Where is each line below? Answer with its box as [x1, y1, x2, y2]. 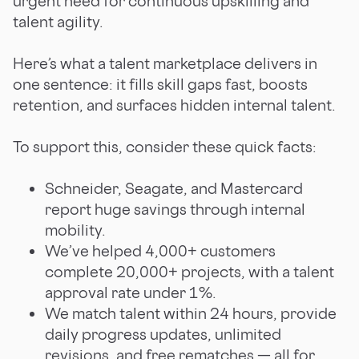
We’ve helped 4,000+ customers [45, 240, 276, 260]
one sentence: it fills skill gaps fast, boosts [13, 74, 308, 94]
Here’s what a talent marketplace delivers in [13, 53, 317, 73]
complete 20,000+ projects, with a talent [45, 261, 334, 281]
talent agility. [13, 11, 103, 31]
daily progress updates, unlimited [45, 324, 281, 344]
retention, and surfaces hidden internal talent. [13, 95, 336, 115]
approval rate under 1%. [45, 282, 216, 302]
